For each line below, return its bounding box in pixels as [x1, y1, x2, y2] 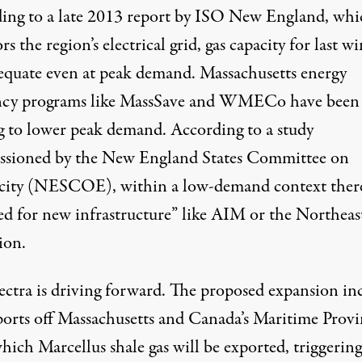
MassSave [119, 89, 185, 115]
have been [285, 89, 360, 115]
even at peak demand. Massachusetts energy [41, 61, 347, 86]
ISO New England [194, 4, 325, 30]
